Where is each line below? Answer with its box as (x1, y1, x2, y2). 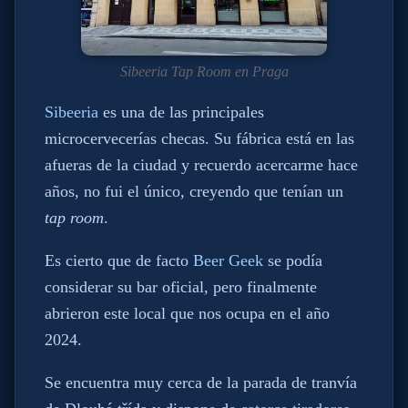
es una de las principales (98, 103, 264, 122)
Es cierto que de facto (45, 250, 193, 270)
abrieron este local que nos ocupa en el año (45, 303, 330, 322)
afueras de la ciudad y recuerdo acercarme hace (45, 156, 358, 175)
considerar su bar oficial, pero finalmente (45, 277, 317, 296)
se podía (263, 250, 322, 270)
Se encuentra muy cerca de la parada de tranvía (45, 372, 357, 392)
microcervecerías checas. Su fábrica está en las (45, 129, 354, 148)
